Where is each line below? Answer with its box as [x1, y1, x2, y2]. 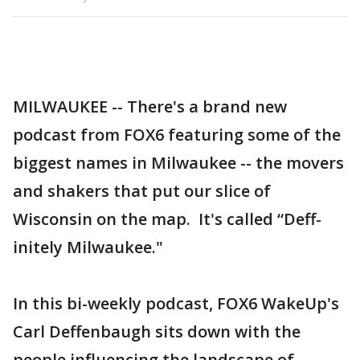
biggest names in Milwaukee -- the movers [13, 152, 344, 174]
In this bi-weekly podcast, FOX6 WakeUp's [13, 292, 339, 314]
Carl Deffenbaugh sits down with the [13, 321, 301, 342]
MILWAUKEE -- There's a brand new [13, 96, 287, 117]
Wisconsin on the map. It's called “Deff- [13, 208, 321, 230]
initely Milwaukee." [13, 236, 163, 258]
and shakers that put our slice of [13, 180, 271, 202]
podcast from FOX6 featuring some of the [13, 124, 341, 145]
